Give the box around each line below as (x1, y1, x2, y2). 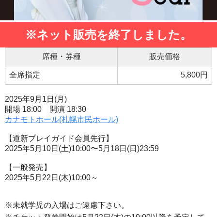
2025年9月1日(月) (5, 94, 67, 103)
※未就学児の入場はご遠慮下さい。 (5, 201, 129, 209)
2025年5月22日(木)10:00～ (5, 173, 98, 182)
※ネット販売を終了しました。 (25, 28, 192, 41)
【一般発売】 (5, 163, 51, 171)
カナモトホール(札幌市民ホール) (5, 115, 118, 124)
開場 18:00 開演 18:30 (5, 105, 86, 113)
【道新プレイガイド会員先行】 (5, 134, 113, 142)
